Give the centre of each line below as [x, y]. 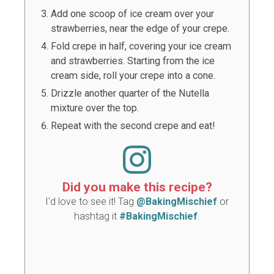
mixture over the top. [95, 108]
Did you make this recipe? [137, 187]
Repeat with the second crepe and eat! [133, 125]
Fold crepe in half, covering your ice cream [141, 46]
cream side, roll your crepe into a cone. [133, 75]
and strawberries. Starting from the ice [133, 61]
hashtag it [97, 217]
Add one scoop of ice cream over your [132, 13]
